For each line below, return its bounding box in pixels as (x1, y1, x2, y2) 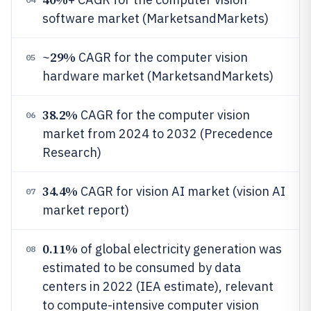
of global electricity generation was (77, 241, 282, 257)
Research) (42, 144, 101, 160)
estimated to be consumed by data (42, 260, 241, 276)
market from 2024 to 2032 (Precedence (42, 126, 273, 142)
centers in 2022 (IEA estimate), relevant (42, 278, 274, 294)
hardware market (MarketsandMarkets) (42, 68, 274, 84)
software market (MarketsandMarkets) (42, 10, 269, 26)
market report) (42, 202, 129, 218)
